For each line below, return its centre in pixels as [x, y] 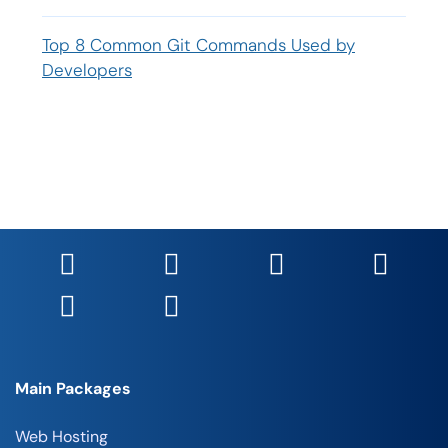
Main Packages [73, 389]
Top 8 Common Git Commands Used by [198, 45]
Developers [87, 70]
